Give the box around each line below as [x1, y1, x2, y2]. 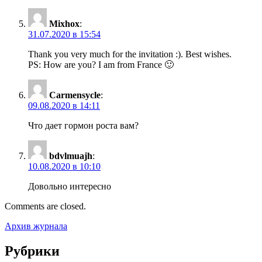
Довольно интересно [28, 181, 111, 191]
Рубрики [5, 243, 60, 258]
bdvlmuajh [49, 150, 92, 161]
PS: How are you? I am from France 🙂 [28, 59, 174, 70]
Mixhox [49, 18, 80, 29]
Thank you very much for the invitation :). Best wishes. [28, 49, 232, 59]
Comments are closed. [5, 201, 86, 211]
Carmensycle [49, 89, 101, 100]
